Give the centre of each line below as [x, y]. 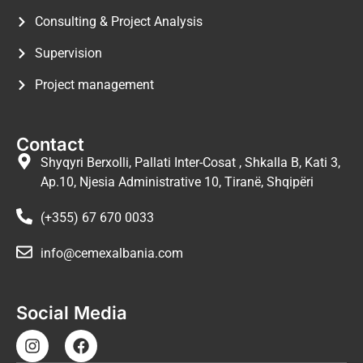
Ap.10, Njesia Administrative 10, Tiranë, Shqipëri [177, 181]
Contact [50, 144]
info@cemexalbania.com [112, 253]
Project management [94, 84]
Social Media [72, 312]
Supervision [68, 53]
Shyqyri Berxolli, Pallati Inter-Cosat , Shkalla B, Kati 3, [190, 162]
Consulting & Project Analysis [118, 21]
